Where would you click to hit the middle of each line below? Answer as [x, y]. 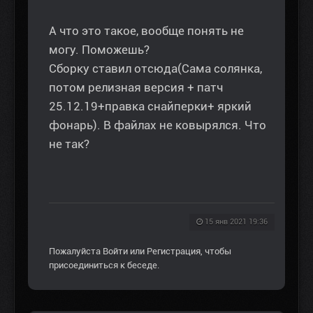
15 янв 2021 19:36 [236, 221]
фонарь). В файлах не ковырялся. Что [158, 125]
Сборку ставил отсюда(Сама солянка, [155, 68]
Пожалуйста [76, 251]
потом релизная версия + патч [136, 87]
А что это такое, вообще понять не [146, 30]
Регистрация [174, 251]
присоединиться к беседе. [104, 265]
